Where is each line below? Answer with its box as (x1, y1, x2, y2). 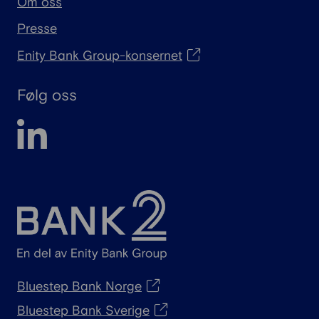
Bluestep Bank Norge (17, 278, 142, 295)
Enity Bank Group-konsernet (17, 48, 182, 65)
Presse (17, 21, 57, 38)
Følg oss (17, 85, 77, 107)
